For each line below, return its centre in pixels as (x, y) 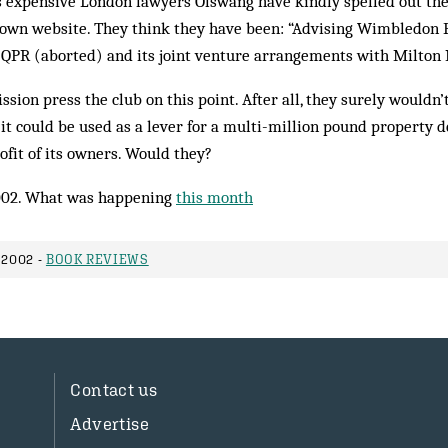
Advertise (110, 424)
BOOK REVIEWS (97, 259)
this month (214, 197)
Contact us (114, 390)
